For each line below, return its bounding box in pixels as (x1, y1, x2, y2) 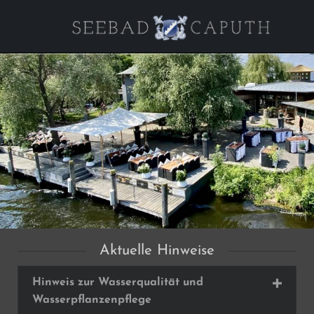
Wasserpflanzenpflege (32, 294, 151, 306)
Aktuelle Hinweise (95, 243, 219, 258)
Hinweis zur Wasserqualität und (32, 276, 203, 288)
